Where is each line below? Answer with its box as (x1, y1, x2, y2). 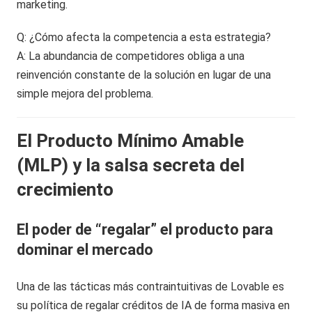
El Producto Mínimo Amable (17, 130, 244, 151)
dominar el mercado (17, 240, 154, 258)
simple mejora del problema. (17, 86, 154, 100)
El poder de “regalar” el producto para (17, 220, 274, 238)
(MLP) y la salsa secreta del (17, 154, 245, 175)
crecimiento (17, 178, 114, 200)
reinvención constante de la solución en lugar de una (17, 68, 272, 81)
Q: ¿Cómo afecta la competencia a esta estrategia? (17, 30, 272, 44)
